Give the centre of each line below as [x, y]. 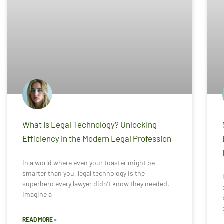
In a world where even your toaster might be [89, 163]
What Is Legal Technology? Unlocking [90, 125]
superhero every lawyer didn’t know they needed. [96, 184]
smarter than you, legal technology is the [84, 173]
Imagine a [37, 194]
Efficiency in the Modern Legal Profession [97, 139]
